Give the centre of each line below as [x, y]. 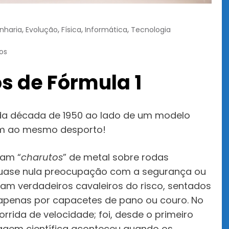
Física [71, 29]
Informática [106, 29]
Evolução [42, 29]
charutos [42, 157]
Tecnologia [151, 29]
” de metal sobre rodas [116, 157]
